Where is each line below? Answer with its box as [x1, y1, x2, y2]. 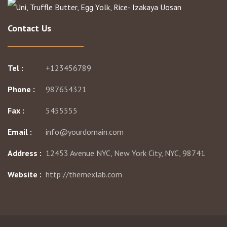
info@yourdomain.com [46, 127, 124, 137]
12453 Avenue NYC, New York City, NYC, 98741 [46, 148, 205, 159]
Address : [8, 148, 42, 159]
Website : [8, 169, 42, 180]
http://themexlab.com [46, 169, 122, 180]
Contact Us [8, 22, 51, 34]
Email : [8, 127, 32, 137]
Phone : [8, 84, 35, 95]
